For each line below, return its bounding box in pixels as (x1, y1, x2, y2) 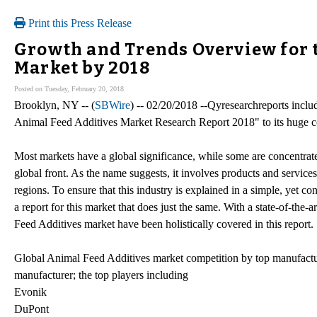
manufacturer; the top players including (14, 268, 188, 281)
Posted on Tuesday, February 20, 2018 (14, 84, 124, 93)
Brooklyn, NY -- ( (14, 98, 95, 111)
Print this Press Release (25, 17, 132, 29)
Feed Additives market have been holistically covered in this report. (14, 217, 313, 230)
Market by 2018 (14, 58, 150, 78)
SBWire (95, 98, 130, 111)
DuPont (14, 302, 49, 315)
